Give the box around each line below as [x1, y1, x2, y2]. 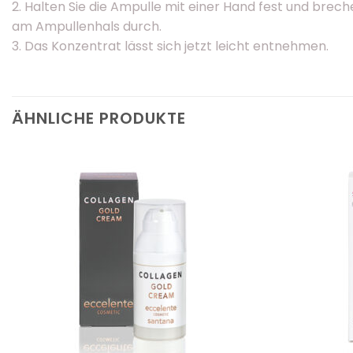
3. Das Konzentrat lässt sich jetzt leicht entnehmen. [12, 36, 329, 55]
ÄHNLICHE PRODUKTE [12, 106, 186, 129]
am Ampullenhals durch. [12, 17, 162, 35]
